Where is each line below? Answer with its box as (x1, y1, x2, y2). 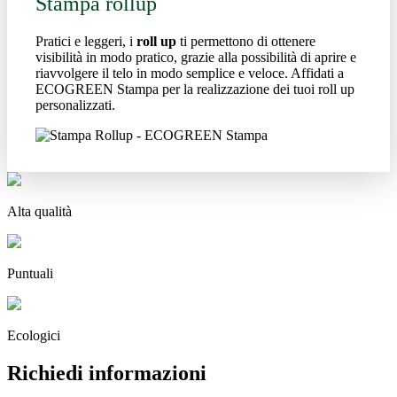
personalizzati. (35, 97, 115, 113)
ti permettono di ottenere (180, 33, 315, 49)
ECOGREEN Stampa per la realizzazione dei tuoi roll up (35, 81, 354, 97)
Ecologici (7, 327, 60, 343)
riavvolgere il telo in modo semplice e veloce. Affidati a (35, 65, 344, 81)
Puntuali (7, 265, 53, 281)
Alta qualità (7, 203, 72, 219)
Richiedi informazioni (7, 361, 206, 385)
